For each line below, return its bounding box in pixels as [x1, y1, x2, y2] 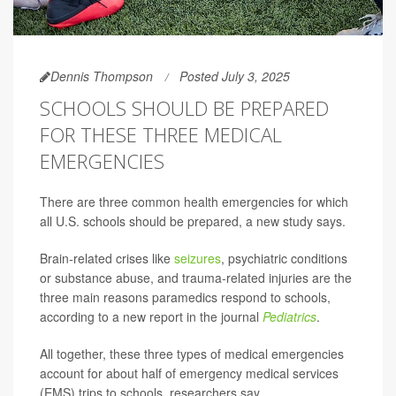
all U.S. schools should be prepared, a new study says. [40, 212, 346, 231]
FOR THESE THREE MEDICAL [40, 121, 282, 148]
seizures [174, 249, 221, 268]
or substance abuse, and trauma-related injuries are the [40, 269, 352, 287]
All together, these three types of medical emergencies [40, 345, 344, 363]
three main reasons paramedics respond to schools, [40, 288, 331, 307]
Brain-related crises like [40, 249, 174, 268]
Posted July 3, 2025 [179, 67, 290, 86]
